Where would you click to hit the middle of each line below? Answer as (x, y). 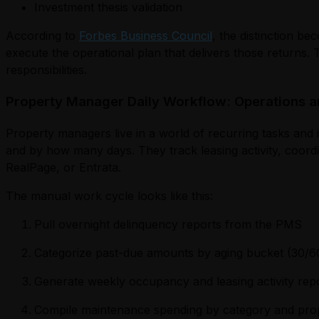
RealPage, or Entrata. (63, 168)
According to (42, 35)
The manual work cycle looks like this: (109, 196)
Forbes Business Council (146, 35)
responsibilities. (46, 69)
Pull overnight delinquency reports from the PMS (168, 225)
